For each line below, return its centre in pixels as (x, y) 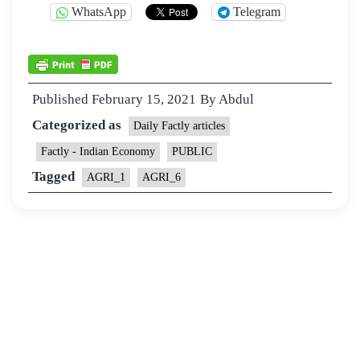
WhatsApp (99, 12)
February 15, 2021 (144, 99)
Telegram (257, 12)
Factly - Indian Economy (98, 151)
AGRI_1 (106, 177)
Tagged (55, 176)
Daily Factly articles (179, 125)
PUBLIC (192, 151)
